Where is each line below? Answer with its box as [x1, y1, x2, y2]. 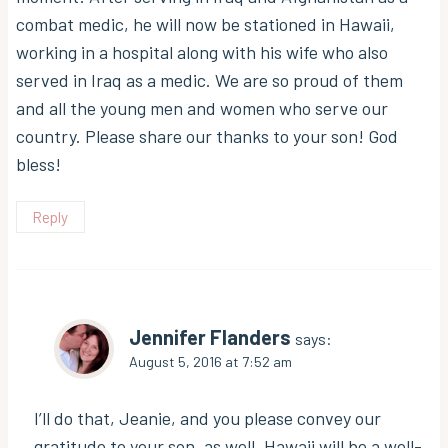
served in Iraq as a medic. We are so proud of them [16, 68, 403, 91]
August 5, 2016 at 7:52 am [129, 353, 292, 371]
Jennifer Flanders [129, 325, 291, 350]
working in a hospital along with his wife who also [16, 40, 388, 63]
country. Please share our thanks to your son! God [16, 124, 398, 147]
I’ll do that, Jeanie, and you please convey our [34, 406, 381, 429]
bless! [16, 152, 61, 175]
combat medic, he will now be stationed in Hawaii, [16, 12, 395, 35]
